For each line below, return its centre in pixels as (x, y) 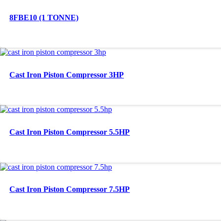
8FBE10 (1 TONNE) (44, 17)
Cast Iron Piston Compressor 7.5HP (70, 189)
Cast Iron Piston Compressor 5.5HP (70, 132)
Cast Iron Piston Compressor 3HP (67, 74)
